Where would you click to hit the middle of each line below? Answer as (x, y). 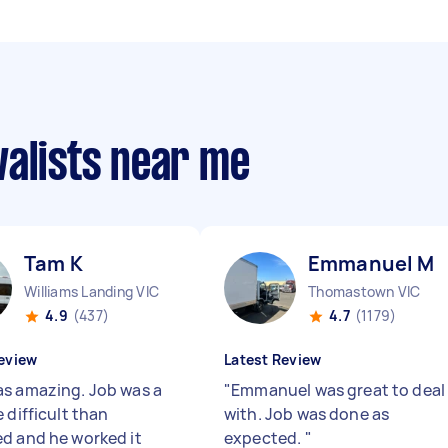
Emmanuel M (371, 263)
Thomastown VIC (364, 291)
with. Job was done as (307, 414)
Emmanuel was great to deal (338, 390)
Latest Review (273, 359)
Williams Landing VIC (91, 291)
